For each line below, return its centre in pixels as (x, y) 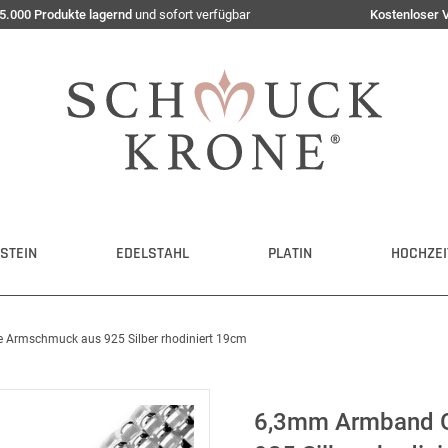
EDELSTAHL (152, 253)
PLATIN (290, 253)
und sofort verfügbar (191, 14)
